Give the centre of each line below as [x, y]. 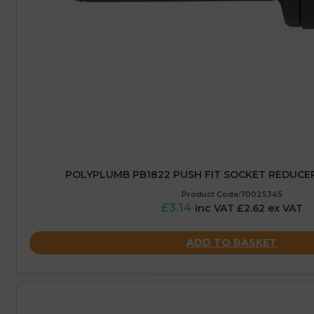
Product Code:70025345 [232, 194]
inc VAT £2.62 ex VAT [248, 209]
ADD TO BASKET [232, 242]
